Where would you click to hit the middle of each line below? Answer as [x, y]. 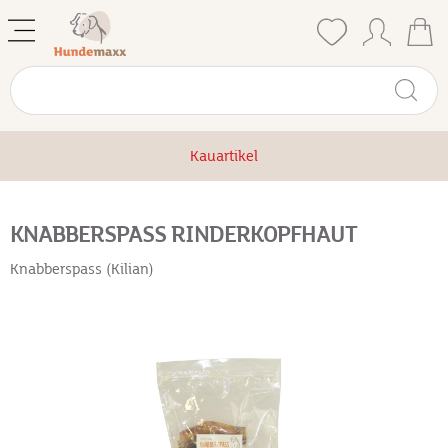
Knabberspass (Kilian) [82, 269]
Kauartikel [224, 156]
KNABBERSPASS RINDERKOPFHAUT [183, 235]
